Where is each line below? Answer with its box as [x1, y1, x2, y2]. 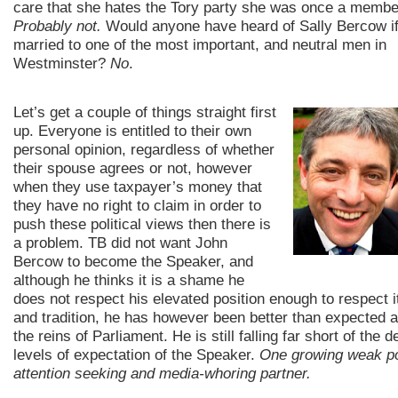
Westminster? [13, 54, 110, 72]
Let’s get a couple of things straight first [13, 103, 276, 121]
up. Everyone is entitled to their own [13, 122, 251, 139]
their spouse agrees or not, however [13, 159, 252, 177]
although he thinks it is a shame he [13, 271, 244, 289]
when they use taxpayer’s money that [13, 178, 262, 195]
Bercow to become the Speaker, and [13, 252, 253, 270]
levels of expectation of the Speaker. [13, 346, 259, 363]
